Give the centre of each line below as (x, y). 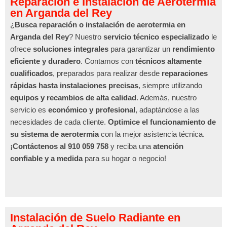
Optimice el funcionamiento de (162, 122)
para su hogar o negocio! (124, 159)
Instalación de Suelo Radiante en (95, 218)
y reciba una (131, 146)
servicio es (29, 110)
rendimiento (194, 49)
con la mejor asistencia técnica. (152, 134)
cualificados (31, 73)
